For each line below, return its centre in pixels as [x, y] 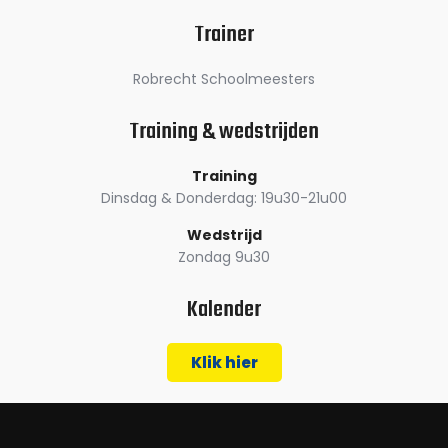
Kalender [224, 310]
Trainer [224, 34]
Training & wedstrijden [224, 131]
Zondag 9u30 [224, 257]
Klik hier [224, 363]
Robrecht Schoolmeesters [224, 78]
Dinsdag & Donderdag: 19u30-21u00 [224, 197]
